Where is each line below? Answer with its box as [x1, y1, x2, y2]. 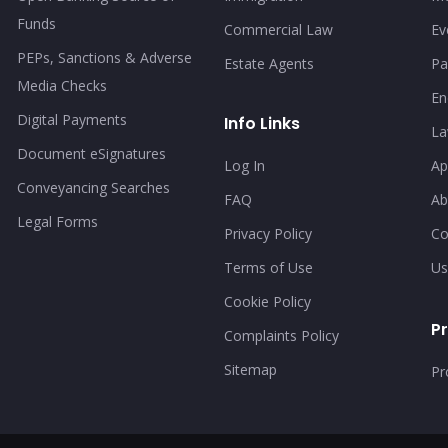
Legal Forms [16, 211, 98, 231]
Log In [223, 155, 265, 175]
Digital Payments [16, 109, 127, 129]
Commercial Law [223, 19, 333, 39]
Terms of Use [223, 257, 313, 277]
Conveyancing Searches [16, 177, 170, 197]
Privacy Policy [223, 223, 312, 243]
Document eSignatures [16, 143, 166, 163]
